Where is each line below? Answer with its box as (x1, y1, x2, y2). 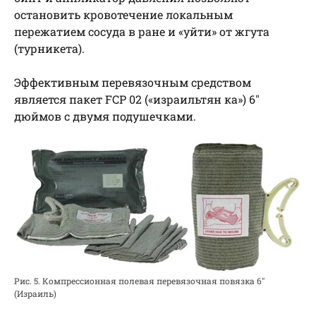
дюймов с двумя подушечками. (14, 108, 196, 123)
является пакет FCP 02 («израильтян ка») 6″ (14, 91, 260, 107)
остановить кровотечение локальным (14, 6, 233, 22)
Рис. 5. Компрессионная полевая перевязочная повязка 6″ (14, 275, 265, 287)
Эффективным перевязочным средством (14, 74, 251, 90)
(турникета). (14, 40, 85, 56)
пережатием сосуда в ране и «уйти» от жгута (14, 23, 269, 39)
